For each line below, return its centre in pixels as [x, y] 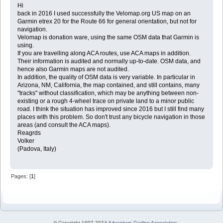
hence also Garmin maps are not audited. [73, 69]
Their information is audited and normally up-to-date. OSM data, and [109, 61]
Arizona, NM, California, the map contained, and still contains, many [108, 85]
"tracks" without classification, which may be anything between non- [108, 93]
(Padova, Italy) [37, 149]
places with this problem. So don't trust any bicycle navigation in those [111, 117]
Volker [26, 141]
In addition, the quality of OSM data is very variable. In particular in [106, 77]
